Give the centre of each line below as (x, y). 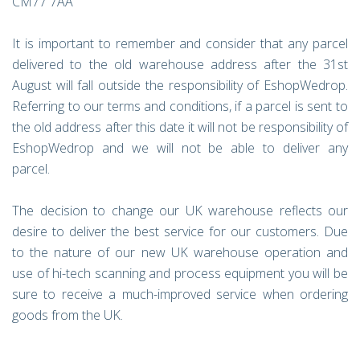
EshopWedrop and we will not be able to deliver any (180, 148)
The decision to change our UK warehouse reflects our (180, 211)
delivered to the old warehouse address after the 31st (180, 64)
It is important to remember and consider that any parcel (180, 43)
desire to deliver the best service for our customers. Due (180, 231)
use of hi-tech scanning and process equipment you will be (180, 273)
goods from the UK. (67, 315)
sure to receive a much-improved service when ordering (180, 294)
